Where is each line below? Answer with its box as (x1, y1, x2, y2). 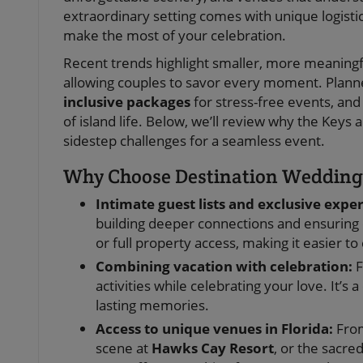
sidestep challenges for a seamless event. (63, 131, 325, 151)
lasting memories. (96, 296, 209, 315)
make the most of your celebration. (63, 26, 286, 45)
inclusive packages (63, 92, 190, 112)
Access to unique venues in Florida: (96, 319, 333, 339)
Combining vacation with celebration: (96, 257, 352, 276)
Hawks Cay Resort (152, 339, 274, 358)
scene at (96, 339, 152, 358)
